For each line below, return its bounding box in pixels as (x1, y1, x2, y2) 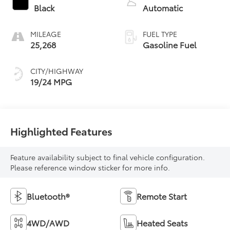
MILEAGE (30, 28, 62, 39)
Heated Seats (137, 216, 188, 228)
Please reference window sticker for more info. (10, 162, 170, 172)
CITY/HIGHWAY (30, 65, 84, 76)
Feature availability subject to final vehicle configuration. (10, 151, 205, 162)
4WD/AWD (27, 216, 70, 228)
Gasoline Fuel (143, 38, 197, 50)
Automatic (143, 1, 183, 13)
